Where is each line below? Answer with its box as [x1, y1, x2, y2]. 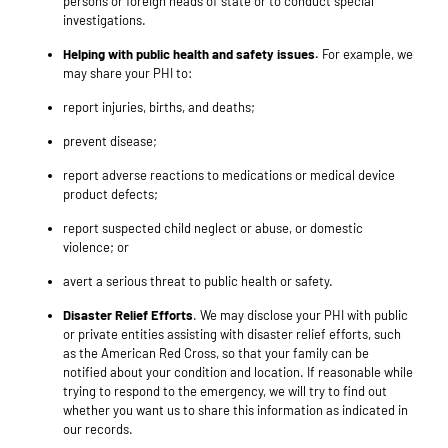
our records [63, 421, 129, 438]
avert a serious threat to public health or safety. [63, 273, 336, 290]
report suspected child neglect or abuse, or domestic [63, 220, 363, 237]
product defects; [63, 186, 161, 203]
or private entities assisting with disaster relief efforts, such [63, 326, 401, 343]
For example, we [319, 46, 413, 63]
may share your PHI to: [63, 65, 192, 82]
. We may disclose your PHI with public [193, 307, 408, 324]
